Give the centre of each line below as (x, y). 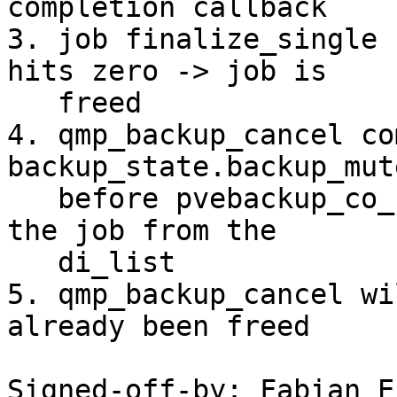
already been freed (159, 327)
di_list (32, 263)
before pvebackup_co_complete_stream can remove (32, 199)
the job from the (142, 231)
